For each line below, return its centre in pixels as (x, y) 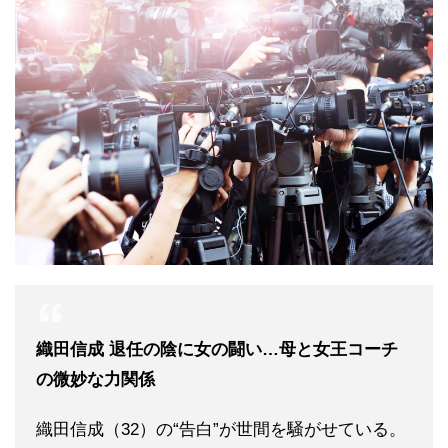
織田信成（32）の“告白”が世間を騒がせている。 (221, 430)
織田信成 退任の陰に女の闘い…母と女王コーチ (217, 350)
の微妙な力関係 (95, 380)
